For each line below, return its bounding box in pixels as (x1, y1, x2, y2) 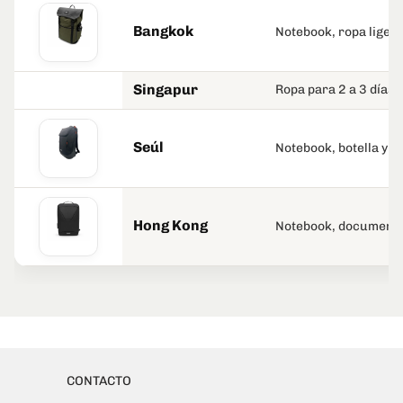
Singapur (133, 81, 198, 99)
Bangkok (133, 22, 193, 40)
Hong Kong (133, 217, 208, 235)
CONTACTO (67, 373, 131, 390)
